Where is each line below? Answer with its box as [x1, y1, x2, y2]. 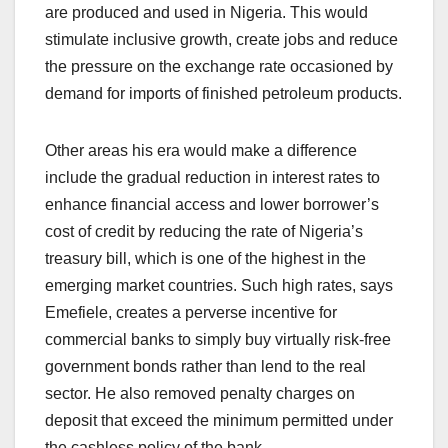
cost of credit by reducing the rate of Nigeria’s [45, 223, 363, 241]
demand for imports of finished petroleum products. [45, 85, 402, 103]
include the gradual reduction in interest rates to [45, 169, 380, 187]
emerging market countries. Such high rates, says [45, 277, 393, 295]
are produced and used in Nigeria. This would [45, 4, 368, 22]
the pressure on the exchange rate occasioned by [45, 58, 393, 76]
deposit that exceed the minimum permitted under [45, 412, 393, 430]
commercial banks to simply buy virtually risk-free [45, 331, 391, 349]
